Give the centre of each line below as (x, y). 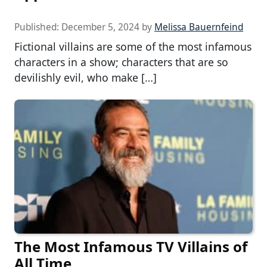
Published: (38, 27)
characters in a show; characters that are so (121, 62)
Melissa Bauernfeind (199, 27)
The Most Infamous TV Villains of (131, 247)
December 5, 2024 (100, 27)
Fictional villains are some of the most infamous (133, 46)
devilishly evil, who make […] (86, 77)
